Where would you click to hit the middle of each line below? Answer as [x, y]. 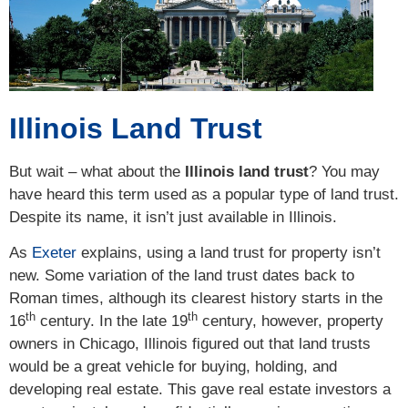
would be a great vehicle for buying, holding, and [173, 367]
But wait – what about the [97, 171]
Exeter [54, 253]
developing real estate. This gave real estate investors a [200, 390]
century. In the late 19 [112, 321]
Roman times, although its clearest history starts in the [196, 299]
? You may [344, 171]
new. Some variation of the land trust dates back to [182, 276]
